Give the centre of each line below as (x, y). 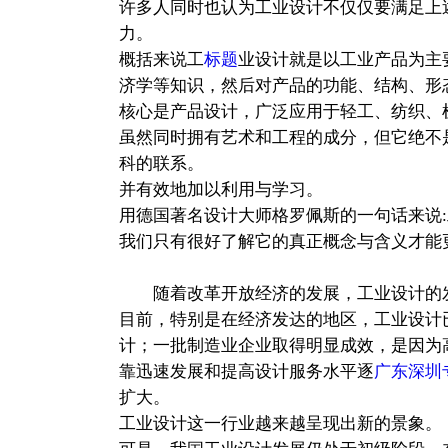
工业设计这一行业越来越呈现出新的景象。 (280, 423)
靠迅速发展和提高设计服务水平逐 (246, 371)
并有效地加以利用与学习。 (220, 189)
